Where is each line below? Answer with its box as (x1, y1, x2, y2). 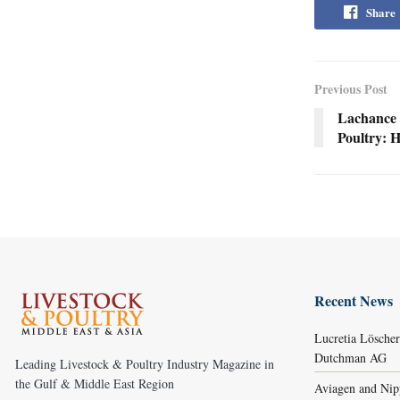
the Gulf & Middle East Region (15, 375, 174, 393)
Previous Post (314, 79, 387, 99)
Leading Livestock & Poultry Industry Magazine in (15, 355, 274, 373)
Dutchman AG (314, 349, 387, 367)
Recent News (314, 290, 393, 312)
